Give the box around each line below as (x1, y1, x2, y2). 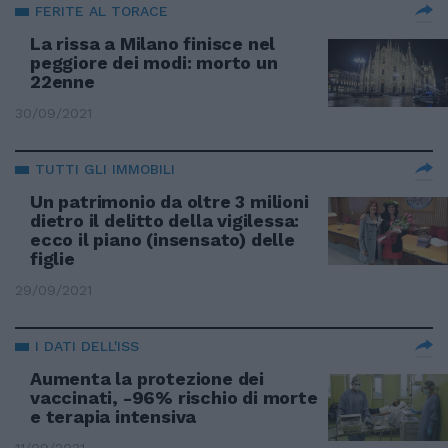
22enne (30, 71, 95, 92)
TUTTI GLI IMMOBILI (35, 161, 175, 177)
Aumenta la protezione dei (30, 368, 265, 389)
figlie (30, 248, 75, 269)
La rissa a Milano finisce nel (30, 33, 276, 54)
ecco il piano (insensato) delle (30, 229, 295, 250)
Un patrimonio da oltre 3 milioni (30, 191, 309, 212)
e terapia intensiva (30, 406, 197, 427)
